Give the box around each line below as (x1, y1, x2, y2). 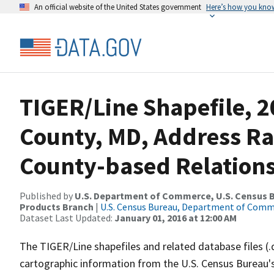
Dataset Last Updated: (20, 212, 114, 224)
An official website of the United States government (34, 2, 201, 12)
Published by (20, 190, 75, 202)
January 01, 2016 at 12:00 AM (114, 212, 237, 224)
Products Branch (20, 201, 94, 213)
